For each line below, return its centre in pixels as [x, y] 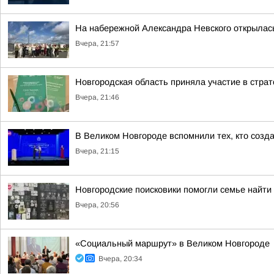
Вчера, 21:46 [97, 97]
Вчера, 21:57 [97, 43]
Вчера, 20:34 [120, 259]
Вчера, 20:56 [97, 205]
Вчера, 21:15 [97, 151]
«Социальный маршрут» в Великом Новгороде [172, 243]
